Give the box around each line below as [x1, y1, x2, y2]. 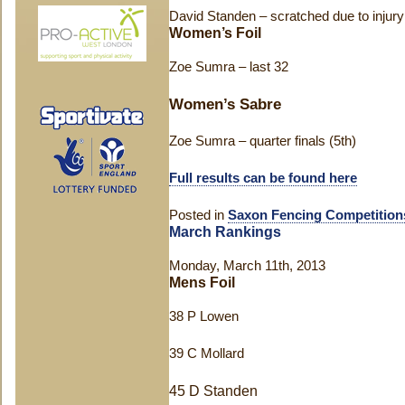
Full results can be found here [169, 171, 357, 185]
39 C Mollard [169, 346, 244, 361]
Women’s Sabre [169, 95, 281, 113]
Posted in [169, 208, 228, 222]
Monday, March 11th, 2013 [169, 259, 325, 273]
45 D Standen [169, 383, 258, 399]
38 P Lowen [169, 309, 239, 324]
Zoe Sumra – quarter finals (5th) [169, 134, 356, 148]
